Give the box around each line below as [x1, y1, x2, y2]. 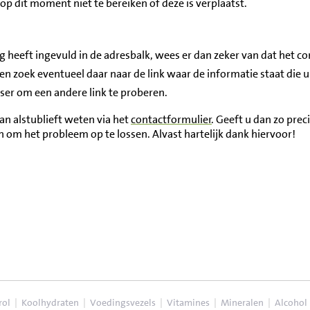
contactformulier [131, 112, 212, 127]
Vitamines [167, 296, 210, 309]
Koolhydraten [21, 296, 79, 309]
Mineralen [221, 296, 264, 309]
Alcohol [275, 296, 307, 309]
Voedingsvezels [90, 296, 156, 309]
